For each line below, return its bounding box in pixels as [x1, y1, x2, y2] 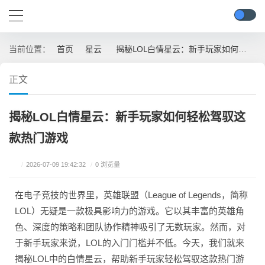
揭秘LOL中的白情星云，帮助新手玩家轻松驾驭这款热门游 [15, 254, 244, 264]
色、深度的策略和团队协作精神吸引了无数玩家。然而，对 [15, 222, 245, 232]
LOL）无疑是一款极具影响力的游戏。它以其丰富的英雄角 [15, 206, 244, 216]
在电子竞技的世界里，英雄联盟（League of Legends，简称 [15, 190, 248, 200]
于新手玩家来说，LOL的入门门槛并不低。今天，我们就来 [15, 238, 244, 248]
